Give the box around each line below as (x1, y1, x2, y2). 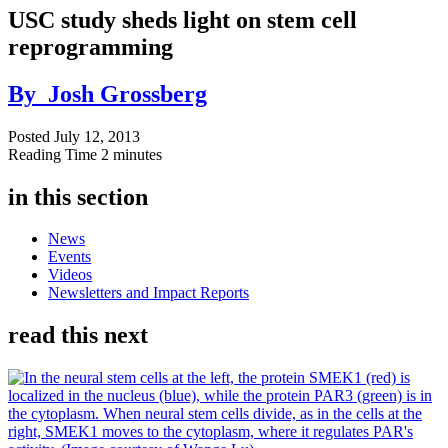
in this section (8, 183, 148, 210)
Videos (48, 266, 92, 284)
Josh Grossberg (48, 80, 207, 107)
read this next (8, 322, 148, 349)
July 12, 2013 (54, 127, 140, 145)
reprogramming (8, 33, 173, 60)
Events (48, 248, 91, 266)
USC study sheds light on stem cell (8, 6, 357, 33)
